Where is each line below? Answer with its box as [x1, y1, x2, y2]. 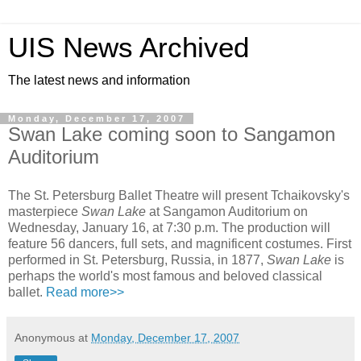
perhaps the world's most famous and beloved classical [8, 268, 322, 283]
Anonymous [15, 330, 75, 344]
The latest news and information [8, 73, 190, 87]
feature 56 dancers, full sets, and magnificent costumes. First [8, 236, 351, 251]
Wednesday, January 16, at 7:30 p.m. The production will [8, 220, 330, 234]
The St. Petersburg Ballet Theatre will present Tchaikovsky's [8, 188, 350, 202]
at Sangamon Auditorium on [146, 204, 308, 218]
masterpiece [8, 204, 81, 218]
